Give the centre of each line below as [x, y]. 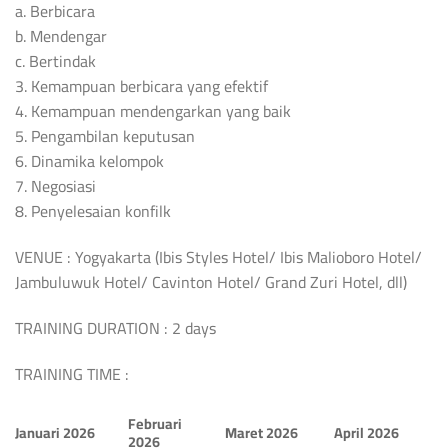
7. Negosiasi [55, 186]
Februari [155, 423]
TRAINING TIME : [72, 373]
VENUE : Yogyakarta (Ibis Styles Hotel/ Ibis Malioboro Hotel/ [218, 257]
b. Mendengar [61, 36]
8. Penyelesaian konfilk [93, 211]
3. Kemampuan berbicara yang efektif [141, 86]
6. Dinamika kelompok [89, 161]
